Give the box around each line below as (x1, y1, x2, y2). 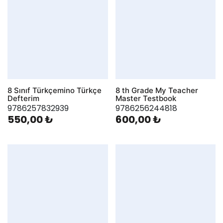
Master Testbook (115, 94, 176, 104)
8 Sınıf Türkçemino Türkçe (7, 86, 102, 96)
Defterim (7, 94, 39, 104)
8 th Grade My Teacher (115, 86, 198, 96)
